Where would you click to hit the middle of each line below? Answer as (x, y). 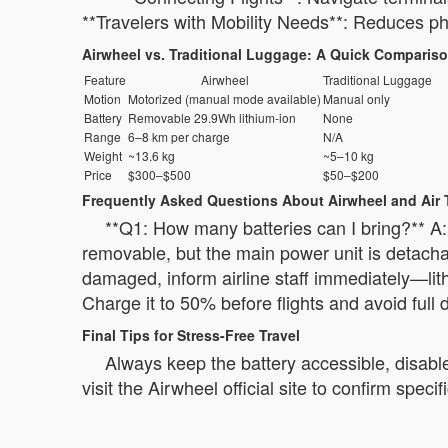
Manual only (356, 98)
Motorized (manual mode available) (224, 98)
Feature (105, 79)
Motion (102, 98)
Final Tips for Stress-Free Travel (191, 335)
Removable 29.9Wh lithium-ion (212, 117)
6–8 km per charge (179, 136)
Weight (103, 155)
